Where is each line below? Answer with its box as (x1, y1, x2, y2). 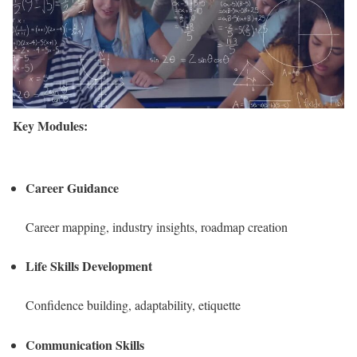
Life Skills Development (25, 257, 152, 276)
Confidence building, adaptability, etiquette (25, 296, 241, 314)
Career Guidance (25, 178, 119, 197)
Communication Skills (25, 335, 144, 354)
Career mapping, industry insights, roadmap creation (25, 218, 288, 235)
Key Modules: (13, 116, 88, 135)
